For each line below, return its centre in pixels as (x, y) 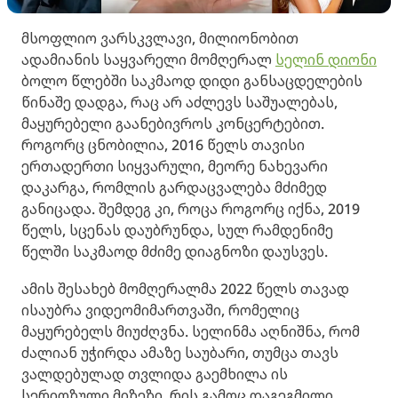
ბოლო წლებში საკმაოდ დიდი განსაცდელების (192, 81)
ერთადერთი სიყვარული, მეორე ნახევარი (175, 166)
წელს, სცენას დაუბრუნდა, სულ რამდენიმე (177, 230)
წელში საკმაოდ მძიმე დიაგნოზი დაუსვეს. (175, 251)
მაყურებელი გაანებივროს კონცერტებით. (173, 123)
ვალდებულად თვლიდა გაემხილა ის (155, 374)
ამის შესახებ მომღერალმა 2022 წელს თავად (185, 289)
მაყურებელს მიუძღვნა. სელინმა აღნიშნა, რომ (191, 331)
